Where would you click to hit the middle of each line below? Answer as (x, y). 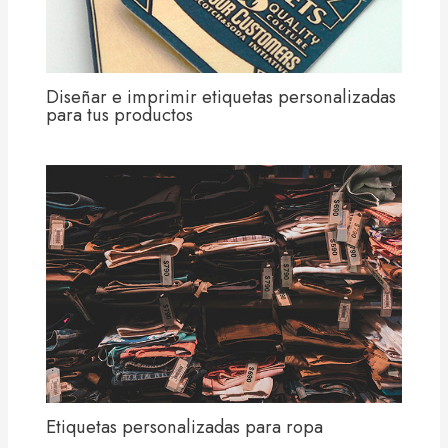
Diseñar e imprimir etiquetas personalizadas (220, 97)
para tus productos (119, 115)
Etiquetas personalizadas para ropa (184, 427)
